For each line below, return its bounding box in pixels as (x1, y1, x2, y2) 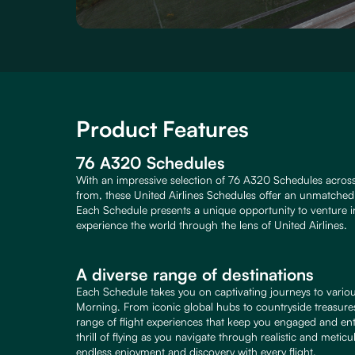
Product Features (76, 115, 249, 143)
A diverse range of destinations (76, 264, 314, 285)
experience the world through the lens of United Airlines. (76, 217, 347, 231)
